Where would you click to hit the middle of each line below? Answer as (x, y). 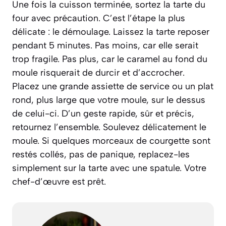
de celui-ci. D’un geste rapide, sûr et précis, (103, 114)
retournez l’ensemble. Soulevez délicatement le (109, 127)
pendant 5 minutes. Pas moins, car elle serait (105, 46)
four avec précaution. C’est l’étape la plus (99, 18)
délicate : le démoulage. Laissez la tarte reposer (111, 32)
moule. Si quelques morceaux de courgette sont (111, 141)
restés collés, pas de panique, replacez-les (101, 155)
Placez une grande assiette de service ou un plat (113, 87)
